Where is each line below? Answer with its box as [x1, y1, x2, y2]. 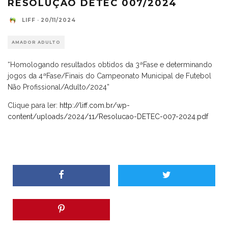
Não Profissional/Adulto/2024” [8, 82, 109, 91]
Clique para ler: [8, 101, 60, 109]
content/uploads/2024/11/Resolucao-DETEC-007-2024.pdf [8, 112, 208, 121]
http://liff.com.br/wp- [60, 101, 130, 109]
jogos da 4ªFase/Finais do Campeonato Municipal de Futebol [8, 71, 211, 80]
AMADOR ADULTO [12, 39, 61, 45]
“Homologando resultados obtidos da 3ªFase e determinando [8, 60, 212, 69]
